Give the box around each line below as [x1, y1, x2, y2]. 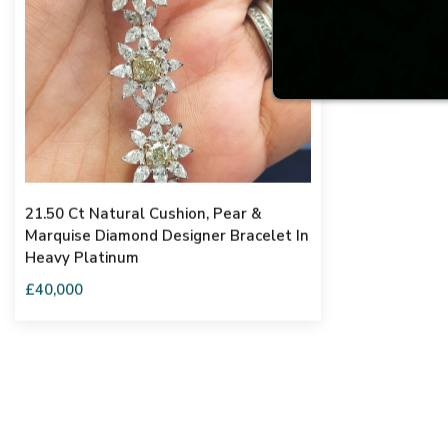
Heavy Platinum [25, 265, 139, 286]
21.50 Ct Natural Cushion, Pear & [25, 221, 262, 242]
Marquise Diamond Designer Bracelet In [25, 243, 309, 264]
